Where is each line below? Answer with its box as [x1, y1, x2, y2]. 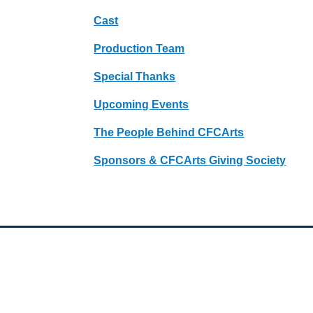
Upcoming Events [94, 98, 189, 110]
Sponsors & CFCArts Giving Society [94, 154, 286, 166]
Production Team [94, 42, 185, 54]
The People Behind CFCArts [94, 126, 245, 138]
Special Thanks [94, 70, 176, 82]
